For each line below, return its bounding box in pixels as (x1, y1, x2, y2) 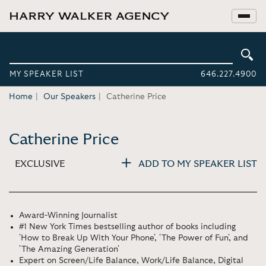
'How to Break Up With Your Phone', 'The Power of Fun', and (19, 234, 248, 242)
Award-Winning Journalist (19, 211, 118, 220)
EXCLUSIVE (15, 159, 65, 169)
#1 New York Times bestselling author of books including (19, 223, 236, 231)
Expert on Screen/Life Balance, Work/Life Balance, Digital (19, 256, 243, 265)
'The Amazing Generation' (19, 245, 119, 254)
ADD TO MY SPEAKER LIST (138, 159, 257, 169)
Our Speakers (43, 93, 96, 101)
